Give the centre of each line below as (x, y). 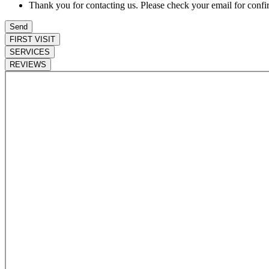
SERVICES (30, 52)
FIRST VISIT (32, 39)
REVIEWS (28, 64)
